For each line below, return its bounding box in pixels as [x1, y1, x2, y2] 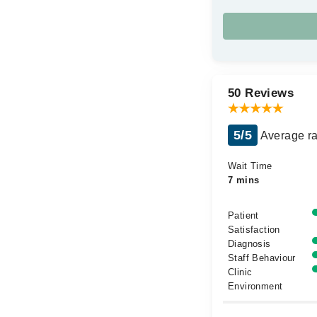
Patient [228, 210, 259, 221]
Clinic [228, 267, 253, 277]
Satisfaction [228, 224, 280, 235]
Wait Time [228, 161, 272, 171]
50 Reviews [228, 86, 294, 100]
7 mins [228, 175, 260, 185]
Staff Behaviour [228, 253, 296, 263]
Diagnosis [228, 238, 271, 249]
